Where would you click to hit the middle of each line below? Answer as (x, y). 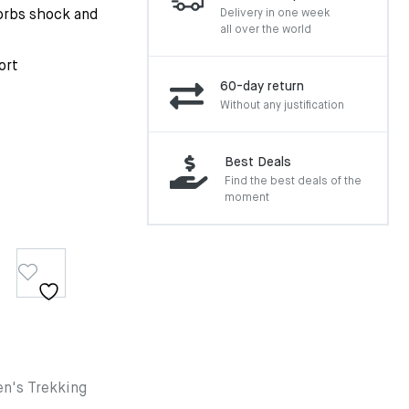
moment (247, 198)
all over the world (266, 30)
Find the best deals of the (293, 182)
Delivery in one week (275, 14)
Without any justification (282, 106)
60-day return (262, 87)
